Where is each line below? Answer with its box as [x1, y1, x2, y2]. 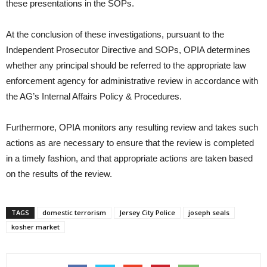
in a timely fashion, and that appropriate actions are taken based [6, 153, 253, 164]
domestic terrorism [42, 208, 106, 218]
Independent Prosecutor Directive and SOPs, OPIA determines [6, 45, 250, 55]
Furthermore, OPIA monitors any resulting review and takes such [6, 122, 258, 133]
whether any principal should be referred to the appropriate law [6, 60, 246, 71]
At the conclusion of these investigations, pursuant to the [6, 29, 224, 40]
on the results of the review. [6, 169, 112, 179]
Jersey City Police [119, 208, 175, 218]
